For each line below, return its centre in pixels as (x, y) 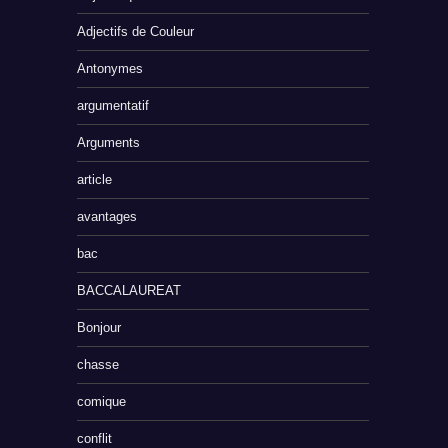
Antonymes (110, 69)
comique (102, 402)
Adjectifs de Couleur (136, 32)
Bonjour (99, 328)
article (95, 180)
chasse (98, 365)
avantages (107, 217)
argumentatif (113, 106)
